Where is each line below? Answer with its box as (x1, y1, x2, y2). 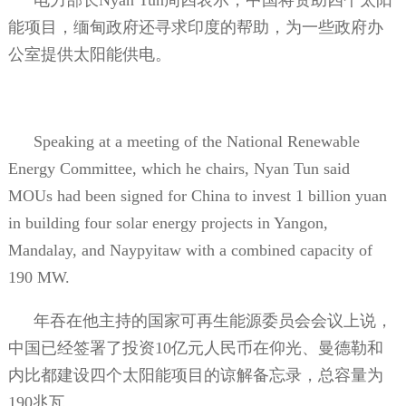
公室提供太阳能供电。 (7, 44, 171, 63)
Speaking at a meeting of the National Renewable (33, 131, 360, 150)
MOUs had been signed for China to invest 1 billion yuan (7, 186, 387, 205)
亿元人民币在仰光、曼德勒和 (170, 338, 383, 357)
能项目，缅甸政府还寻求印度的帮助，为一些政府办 (7, 17, 383, 36)
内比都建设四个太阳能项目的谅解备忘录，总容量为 (7, 365, 383, 384)
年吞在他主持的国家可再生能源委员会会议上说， (33, 311, 392, 330)
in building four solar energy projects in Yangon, (7, 213, 328, 232)
